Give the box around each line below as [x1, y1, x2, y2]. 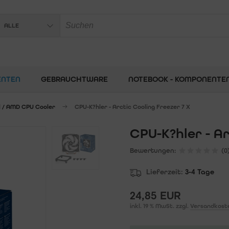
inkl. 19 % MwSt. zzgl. [130, 202, 190, 210]
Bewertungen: [130, 147, 176, 155]
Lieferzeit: [146, 168, 183, 176]
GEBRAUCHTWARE [41, 75, 108, 84]
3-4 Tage [185, 168, 214, 176]
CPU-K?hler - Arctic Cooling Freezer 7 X [75, 103, 190, 110]
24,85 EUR [130, 189, 181, 202]
